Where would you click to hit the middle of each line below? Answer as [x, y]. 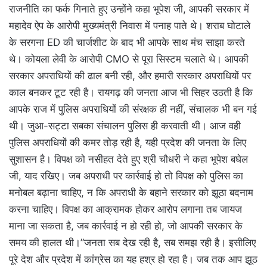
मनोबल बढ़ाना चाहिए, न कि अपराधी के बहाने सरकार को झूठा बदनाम [131, 192]
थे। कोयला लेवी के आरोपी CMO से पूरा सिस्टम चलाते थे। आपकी [129, 59]
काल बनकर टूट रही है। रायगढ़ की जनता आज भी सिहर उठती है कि [131, 92]
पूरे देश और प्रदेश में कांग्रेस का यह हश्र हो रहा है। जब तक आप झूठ [133, 259]
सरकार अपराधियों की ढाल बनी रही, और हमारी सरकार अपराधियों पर [130, 75]
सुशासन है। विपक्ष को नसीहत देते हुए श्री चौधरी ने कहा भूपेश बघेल [128, 159]
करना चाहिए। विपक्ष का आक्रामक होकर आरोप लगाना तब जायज [125, 209]
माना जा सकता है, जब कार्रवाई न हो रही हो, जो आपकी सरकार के [126, 226]
